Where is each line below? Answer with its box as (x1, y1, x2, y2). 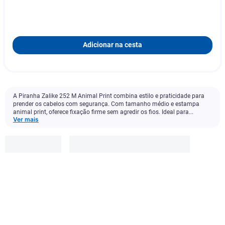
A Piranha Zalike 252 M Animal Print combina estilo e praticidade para (13, 92, 204, 99)
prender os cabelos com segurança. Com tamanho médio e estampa (13, 100, 199, 107)
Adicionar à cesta (94, 215, 140, 223)
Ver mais (13, 116, 39, 123)
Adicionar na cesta (83, 41, 142, 49)
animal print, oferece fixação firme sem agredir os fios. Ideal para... (13, 108, 193, 116)
